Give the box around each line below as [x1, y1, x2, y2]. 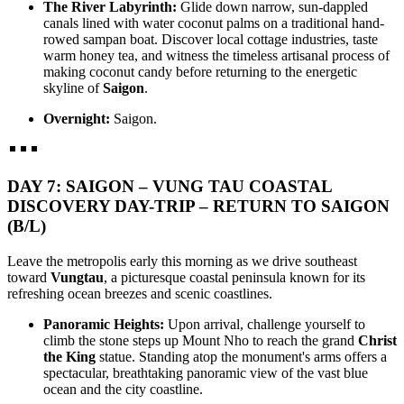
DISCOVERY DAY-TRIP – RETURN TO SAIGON [7, 196, 390, 216]
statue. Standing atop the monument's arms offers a [96, 348, 387, 364]
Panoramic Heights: [43, 316, 164, 332]
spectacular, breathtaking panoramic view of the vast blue [43, 364, 368, 381]
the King [43, 348, 96, 364]
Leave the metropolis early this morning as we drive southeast [7, 252, 357, 269]
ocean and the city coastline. [43, 381, 203, 397]
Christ [358, 332, 397, 348]
